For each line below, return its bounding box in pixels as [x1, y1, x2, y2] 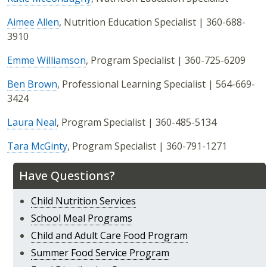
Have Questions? [19, 167, 115, 184]
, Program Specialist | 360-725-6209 [86, 54, 246, 67]
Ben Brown [7, 77, 57, 91]
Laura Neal [7, 116, 57, 129]
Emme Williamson [7, 54, 86, 67]
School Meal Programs [31, 212, 132, 225]
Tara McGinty [7, 139, 67, 153]
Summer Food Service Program [31, 246, 169, 260]
